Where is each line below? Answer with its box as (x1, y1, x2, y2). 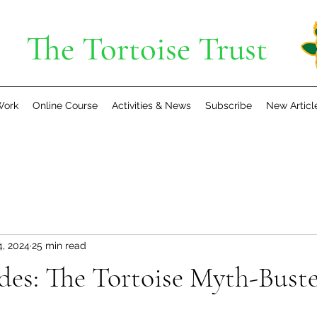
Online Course (32, 99, 98, 111)
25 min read (32, 240, 86, 252)
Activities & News (111, 99, 191, 111)
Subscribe (204, 99, 252, 111)
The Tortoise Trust (26, 29, 267, 69)
